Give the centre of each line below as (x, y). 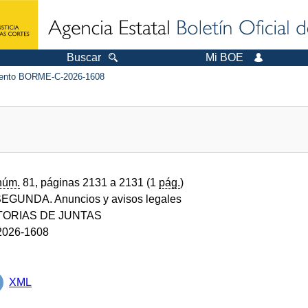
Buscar (84, 57)
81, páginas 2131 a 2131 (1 (89, 182)
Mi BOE (224, 57)
